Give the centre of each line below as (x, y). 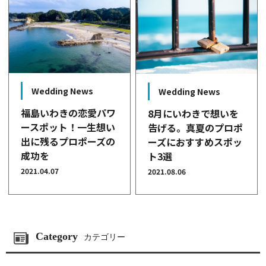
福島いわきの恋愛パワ (69, 113)
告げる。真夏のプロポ (196, 127)
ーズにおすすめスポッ (195, 142)
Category (57, 236)
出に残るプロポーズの (68, 142)
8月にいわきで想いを (194, 113)
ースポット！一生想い (68, 127)
